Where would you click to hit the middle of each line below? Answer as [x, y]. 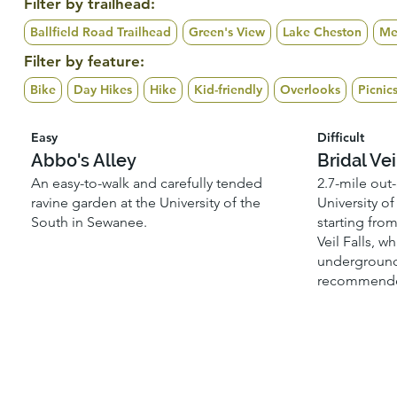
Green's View [226, 32]
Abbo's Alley [84, 160]
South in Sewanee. [90, 222]
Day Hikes [102, 89]
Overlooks [310, 89]
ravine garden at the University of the [146, 203]
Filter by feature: [84, 61]
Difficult [341, 138]
